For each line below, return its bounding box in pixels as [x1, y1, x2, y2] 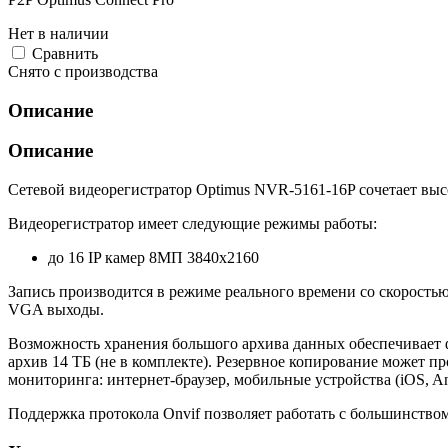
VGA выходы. [8, 301, 104, 319]
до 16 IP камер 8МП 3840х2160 [48, 249, 259, 267]
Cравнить [32, 44, 98, 62]
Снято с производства [8, 62, 158, 80]
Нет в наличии [8, 24, 109, 42]
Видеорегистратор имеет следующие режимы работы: [8, 215, 377, 233]
